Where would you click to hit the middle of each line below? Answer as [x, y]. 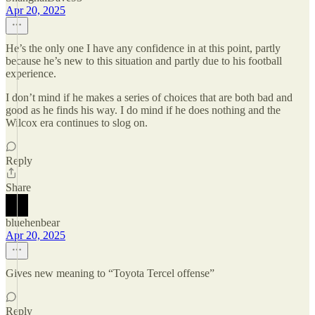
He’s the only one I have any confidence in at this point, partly [143, 48]
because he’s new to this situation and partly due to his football [144, 61]
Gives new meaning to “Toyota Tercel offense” [110, 273]
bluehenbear [33, 223]
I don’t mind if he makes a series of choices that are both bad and [149, 97]
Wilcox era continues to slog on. [77, 123]
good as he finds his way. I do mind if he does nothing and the [143, 110]
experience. [31, 73]
